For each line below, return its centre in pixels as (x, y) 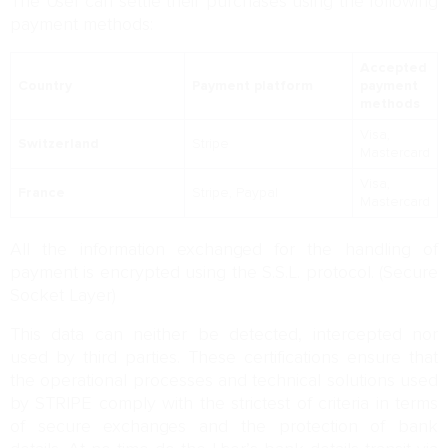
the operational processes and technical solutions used (224, 381)
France (41, 193)
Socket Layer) (63, 296)
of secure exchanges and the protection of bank (224, 427)
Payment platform (252, 86)
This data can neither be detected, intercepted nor (224, 335)
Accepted (393, 68)
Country (44, 86)
